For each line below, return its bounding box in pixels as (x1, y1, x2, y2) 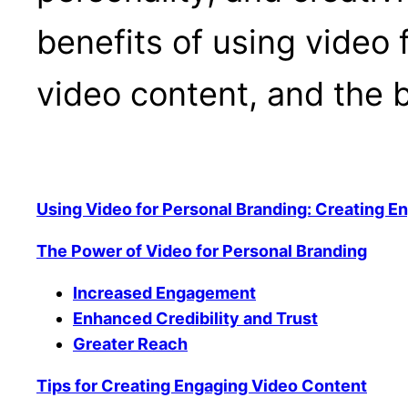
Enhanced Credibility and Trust (73, 309, 318, 329)
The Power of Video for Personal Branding (36, 241, 367, 261)
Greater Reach (73, 334, 188, 354)
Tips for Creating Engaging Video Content (36, 376, 367, 396)
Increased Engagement (73, 283, 256, 303)
